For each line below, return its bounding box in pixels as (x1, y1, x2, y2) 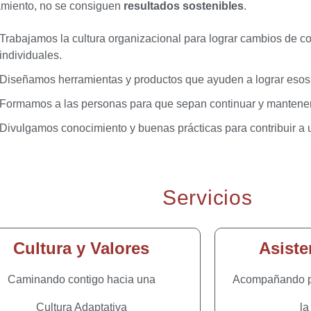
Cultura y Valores (13, 239, 150, 258)
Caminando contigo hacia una (7, 274, 155, 285)
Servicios (162, 186, 253, 209)
